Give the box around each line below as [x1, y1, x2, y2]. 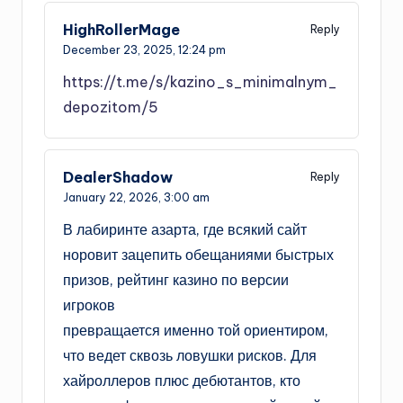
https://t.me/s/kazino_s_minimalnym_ [63, 73, 337, 92]
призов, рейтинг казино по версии [63, 270, 289, 289]
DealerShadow [63, 168, 173, 187]
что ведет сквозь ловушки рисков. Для [63, 345, 317, 364]
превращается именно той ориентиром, [63, 320, 328, 339]
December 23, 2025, [63, 43, 178, 58]
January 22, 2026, [63, 191, 164, 205]
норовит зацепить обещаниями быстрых [63, 245, 334, 264]
